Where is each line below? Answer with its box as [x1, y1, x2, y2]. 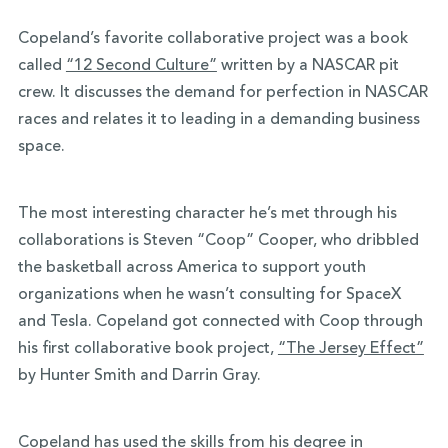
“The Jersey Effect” [277, 341, 424, 358]
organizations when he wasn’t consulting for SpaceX [17, 287, 401, 304]
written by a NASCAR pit [216, 58, 399, 75]
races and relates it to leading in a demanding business [17, 112, 420, 129]
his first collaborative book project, [17, 341, 278, 358]
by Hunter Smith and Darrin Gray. [17, 368, 261, 385]
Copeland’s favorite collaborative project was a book [17, 31, 408, 48]
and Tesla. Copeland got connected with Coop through [17, 314, 423, 331]
